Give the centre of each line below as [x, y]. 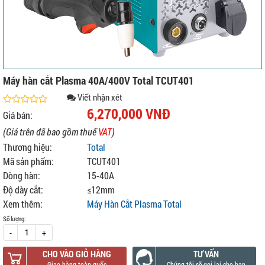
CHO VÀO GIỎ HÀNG [77, 254]
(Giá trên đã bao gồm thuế [51, 132]
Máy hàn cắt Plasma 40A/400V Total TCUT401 [98, 80]
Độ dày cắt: [23, 190]
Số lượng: [14, 219]
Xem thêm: [23, 204]
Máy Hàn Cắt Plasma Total [134, 204]
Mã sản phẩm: [28, 161]
